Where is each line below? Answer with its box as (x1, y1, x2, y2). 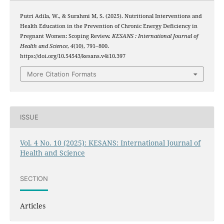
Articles (19, 200, 45, 210)
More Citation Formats (27, 69, 96, 78)
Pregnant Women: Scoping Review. (19, 32, 112, 40)
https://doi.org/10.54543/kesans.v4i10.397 (19, 52, 125, 60)
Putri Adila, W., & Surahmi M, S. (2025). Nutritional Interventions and (19, 12, 202, 20)
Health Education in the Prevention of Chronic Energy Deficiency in (19, 22, 197, 30)
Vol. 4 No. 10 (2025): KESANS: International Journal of (19, 137, 200, 147)
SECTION (19, 174, 48, 183)
